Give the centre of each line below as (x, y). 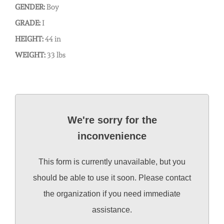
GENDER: (30, 7)
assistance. (112, 210)
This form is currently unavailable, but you (112, 162)
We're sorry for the (112, 120)
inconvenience (112, 136)
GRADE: (28, 23)
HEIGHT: (29, 39)
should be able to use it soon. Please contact (112, 178)
